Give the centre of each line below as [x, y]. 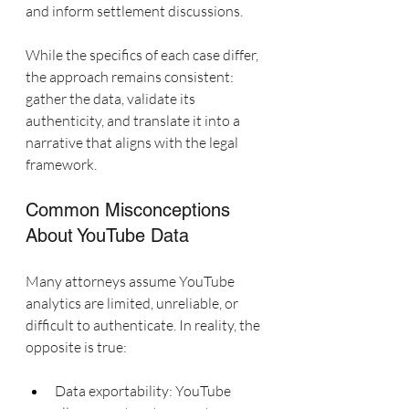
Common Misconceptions [131, 210]
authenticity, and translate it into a [134, 121]
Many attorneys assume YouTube [131, 281]
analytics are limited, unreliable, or [133, 303]
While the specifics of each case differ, [143, 55]
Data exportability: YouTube [144, 391]
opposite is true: [76, 347]
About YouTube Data [107, 236]
